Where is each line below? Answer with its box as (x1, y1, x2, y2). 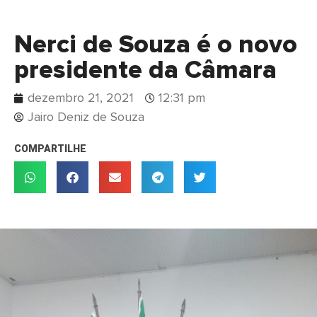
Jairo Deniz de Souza (28, 110, 144, 124)
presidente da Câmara (14, 57, 277, 83)
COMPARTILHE (14, 142, 86, 154)
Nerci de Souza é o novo (14, 32, 297, 58)
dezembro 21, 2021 (28, 91, 134, 105)
